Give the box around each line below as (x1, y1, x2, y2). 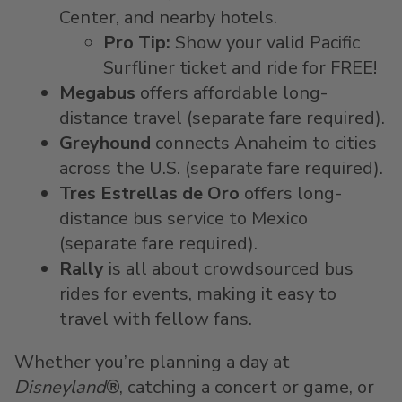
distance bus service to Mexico (58, 206, 308, 231)
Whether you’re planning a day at (14, 350, 290, 374)
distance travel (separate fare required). (58, 106, 385, 130)
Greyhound (58, 131, 151, 155)
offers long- (239, 181, 342, 205)
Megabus (58, 81, 135, 105)
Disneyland (14, 375, 106, 399)
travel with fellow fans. (58, 307, 252, 331)
